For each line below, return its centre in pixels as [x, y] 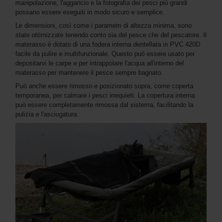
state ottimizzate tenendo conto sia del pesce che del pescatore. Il [111, 35]
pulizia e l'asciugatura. [47, 114]
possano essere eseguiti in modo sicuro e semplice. [90, 12]
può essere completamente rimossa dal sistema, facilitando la [104, 105]
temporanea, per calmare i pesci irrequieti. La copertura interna [105, 96]
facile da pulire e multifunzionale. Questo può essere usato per [105, 54]
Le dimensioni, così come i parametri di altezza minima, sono [104, 26]
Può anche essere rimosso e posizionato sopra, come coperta [104, 86]
